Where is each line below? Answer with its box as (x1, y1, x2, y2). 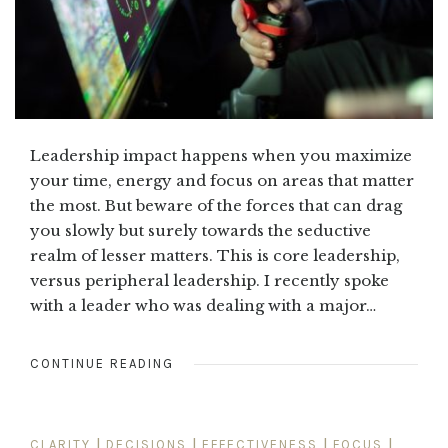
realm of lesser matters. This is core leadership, (30, 246, 400, 266)
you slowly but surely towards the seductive (30, 221, 371, 241)
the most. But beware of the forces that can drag (30, 196, 402, 216)
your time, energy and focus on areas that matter (30, 171, 414, 191)
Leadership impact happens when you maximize (30, 146, 412, 166)
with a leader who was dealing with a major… (30, 296, 376, 316)
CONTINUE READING (30, 356, 174, 372)
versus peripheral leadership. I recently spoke (30, 271, 389, 291)
